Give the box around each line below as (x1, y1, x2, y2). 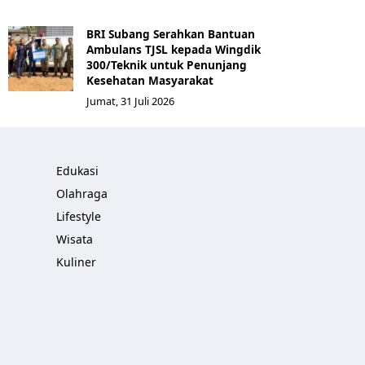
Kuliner (56, 254, 96, 270)
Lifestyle (56, 209, 101, 224)
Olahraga (56, 186, 108, 201)
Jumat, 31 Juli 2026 (86, 94, 174, 108)
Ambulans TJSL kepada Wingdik (86, 42, 261, 57)
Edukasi (56, 163, 99, 178)
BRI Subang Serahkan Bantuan (86, 26, 255, 42)
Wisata (56, 231, 93, 247)
